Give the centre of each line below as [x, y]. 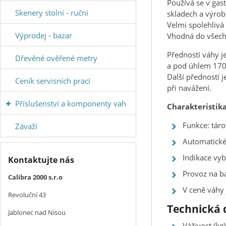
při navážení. [189, 88]
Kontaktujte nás [41, 160]
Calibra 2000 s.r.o [35, 177]
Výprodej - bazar [44, 35]
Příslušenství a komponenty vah [71, 103]
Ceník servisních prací [53, 81]
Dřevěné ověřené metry [56, 58]
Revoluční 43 [27, 195]
